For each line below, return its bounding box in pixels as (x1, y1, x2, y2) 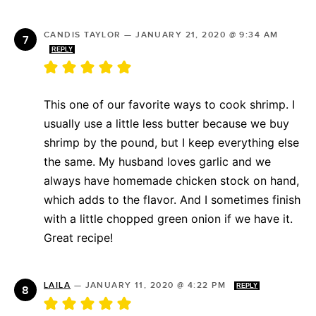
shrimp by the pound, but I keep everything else (44, 135, 299, 150)
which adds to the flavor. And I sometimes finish (44, 193, 300, 207)
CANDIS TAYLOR (44, 30, 121, 41)
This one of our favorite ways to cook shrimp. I (44, 97, 295, 112)
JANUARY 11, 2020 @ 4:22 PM (85, 280, 229, 291)
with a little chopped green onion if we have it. (44, 212, 293, 226)
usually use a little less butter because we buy (44, 116, 289, 131)
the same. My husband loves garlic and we (44, 154, 271, 169)
